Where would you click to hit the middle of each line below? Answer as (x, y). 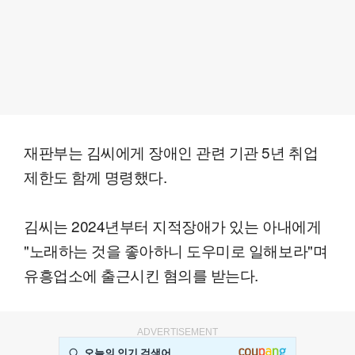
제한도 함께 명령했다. (95, 177)
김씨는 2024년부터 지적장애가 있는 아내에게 (173, 226)
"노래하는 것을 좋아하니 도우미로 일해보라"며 (176, 250)
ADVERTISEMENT (177, 332)
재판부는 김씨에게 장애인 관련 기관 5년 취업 (171, 152)
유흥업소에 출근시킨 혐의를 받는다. (141, 275)
